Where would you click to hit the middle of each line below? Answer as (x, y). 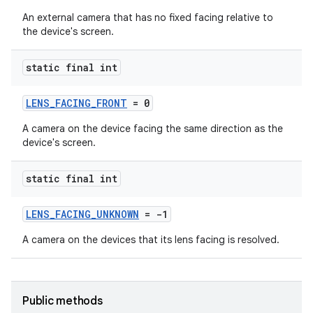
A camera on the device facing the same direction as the (153, 129)
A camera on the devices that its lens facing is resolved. (151, 240)
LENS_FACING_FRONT (77, 103)
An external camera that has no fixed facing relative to (148, 17)
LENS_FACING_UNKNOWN (82, 214)
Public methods (63, 301)
